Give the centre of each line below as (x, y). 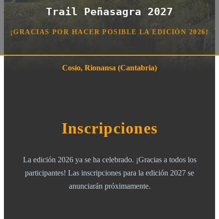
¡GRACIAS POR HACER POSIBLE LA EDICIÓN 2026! (109, 32)
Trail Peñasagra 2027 (109, 12)
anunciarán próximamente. (109, 186)
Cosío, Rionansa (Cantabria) (109, 68)
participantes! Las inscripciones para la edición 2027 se (109, 173)
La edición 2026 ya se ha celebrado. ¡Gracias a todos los (109, 160)
